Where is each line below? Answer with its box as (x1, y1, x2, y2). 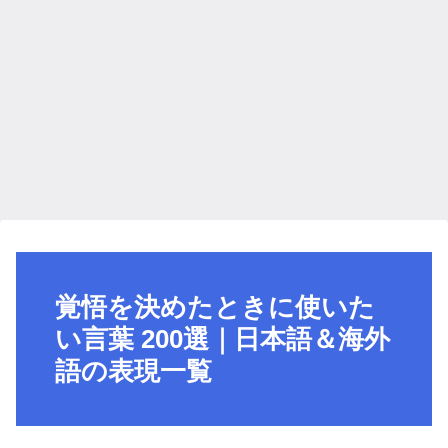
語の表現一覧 (55, 356, 212, 387)
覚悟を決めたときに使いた (55, 292, 375, 323)
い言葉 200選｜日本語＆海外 (55, 324, 390, 355)
